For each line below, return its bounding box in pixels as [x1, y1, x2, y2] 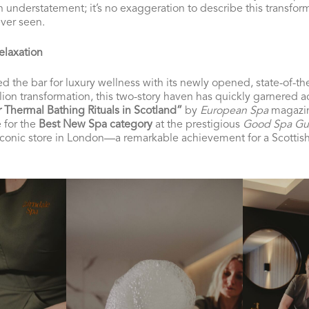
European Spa [200, 106, 268, 117]
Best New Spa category [39, 119, 152, 130]
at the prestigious [152, 119, 243, 130]
